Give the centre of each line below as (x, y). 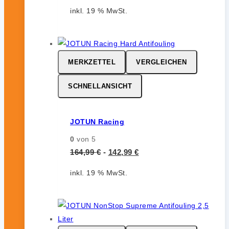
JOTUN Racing (97, 121)
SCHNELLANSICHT (100, 86)
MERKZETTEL (92, 62)
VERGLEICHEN (162, 62)
